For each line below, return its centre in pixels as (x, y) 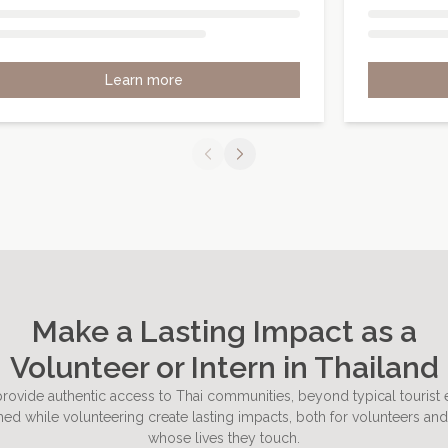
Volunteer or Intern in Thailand (224, 367)
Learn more (144, 79)
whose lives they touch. (224, 438)
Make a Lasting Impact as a (224, 331)
